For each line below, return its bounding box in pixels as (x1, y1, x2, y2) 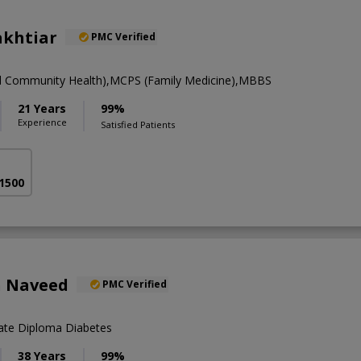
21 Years (18, 100, 66, 116)
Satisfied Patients (101, 118, 175, 131)
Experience (18, 115, 67, 128)
